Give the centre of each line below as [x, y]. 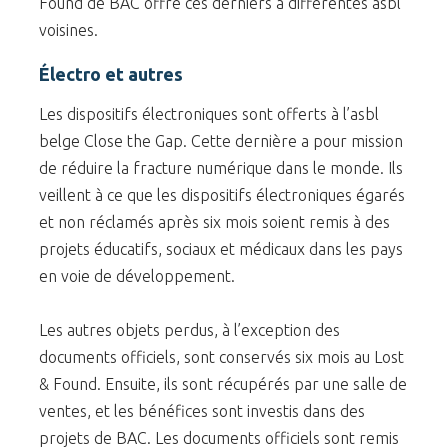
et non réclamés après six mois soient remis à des [214, 221]
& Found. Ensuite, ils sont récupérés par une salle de [223, 383]
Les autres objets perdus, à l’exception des [189, 329]
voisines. [68, 29]
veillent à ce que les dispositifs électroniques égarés [222, 194]
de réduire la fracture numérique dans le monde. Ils [221, 167]
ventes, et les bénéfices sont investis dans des [202, 410]
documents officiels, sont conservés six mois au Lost [221, 356]
